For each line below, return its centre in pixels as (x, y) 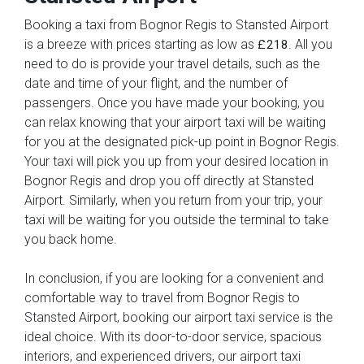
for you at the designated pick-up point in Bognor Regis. (182, 141)
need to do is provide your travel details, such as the (172, 63)
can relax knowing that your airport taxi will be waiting (175, 122)
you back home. (71, 239)
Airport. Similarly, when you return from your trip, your (173, 200)
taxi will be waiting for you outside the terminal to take (177, 219)
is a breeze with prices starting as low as (141, 44)
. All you (310, 44)
